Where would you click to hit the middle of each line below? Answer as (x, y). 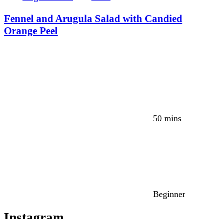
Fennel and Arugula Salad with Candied (93, 19)
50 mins (167, 118)
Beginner (169, 194)
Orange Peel (31, 31)
